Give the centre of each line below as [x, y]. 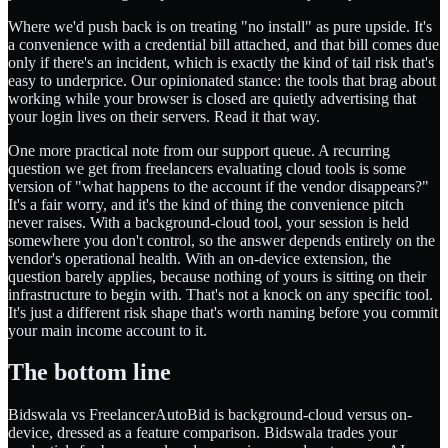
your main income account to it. [107, 330]
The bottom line [89, 372]
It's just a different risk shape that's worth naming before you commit [223, 312]
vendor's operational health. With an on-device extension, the [199, 258]
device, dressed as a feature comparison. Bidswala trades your [202, 433]
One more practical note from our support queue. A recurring [199, 150]
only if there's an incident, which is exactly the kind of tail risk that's [221, 62]
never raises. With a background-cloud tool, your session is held [208, 222]
